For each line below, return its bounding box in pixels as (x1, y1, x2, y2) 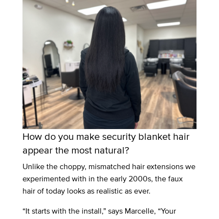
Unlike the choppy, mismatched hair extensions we (22, 161, 196, 173)
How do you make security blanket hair (22, 129, 190, 143)
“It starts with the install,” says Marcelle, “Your (22, 205, 176, 217)
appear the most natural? (22, 143, 130, 157)
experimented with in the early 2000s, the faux (22, 173, 183, 185)
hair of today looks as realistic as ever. (22, 185, 151, 197)
